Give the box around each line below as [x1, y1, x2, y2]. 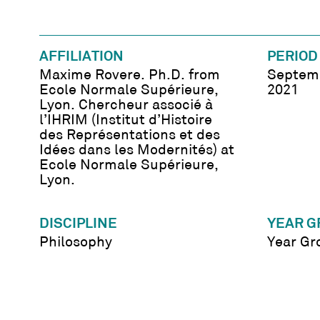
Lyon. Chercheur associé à [39, 99, 214, 114]
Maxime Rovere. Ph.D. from [39, 69, 221, 84]
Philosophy [39, 236, 113, 250]
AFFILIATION [39, 50, 124, 65]
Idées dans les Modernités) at [39, 144, 235, 159]
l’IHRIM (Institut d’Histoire [39, 114, 213, 129]
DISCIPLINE [39, 217, 118, 231]
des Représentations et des [39, 129, 221, 144]
